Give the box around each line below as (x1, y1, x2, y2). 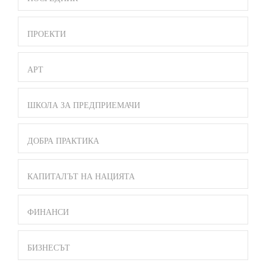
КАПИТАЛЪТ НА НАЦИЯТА (27, 172, 135, 182)
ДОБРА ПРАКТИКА (27, 137, 99, 146)
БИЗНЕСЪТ (27, 243, 70, 253)
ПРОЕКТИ (27, 30, 66, 39)
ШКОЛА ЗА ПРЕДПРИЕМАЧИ (27, 101, 140, 110)
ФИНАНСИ (27, 208, 69, 217)
